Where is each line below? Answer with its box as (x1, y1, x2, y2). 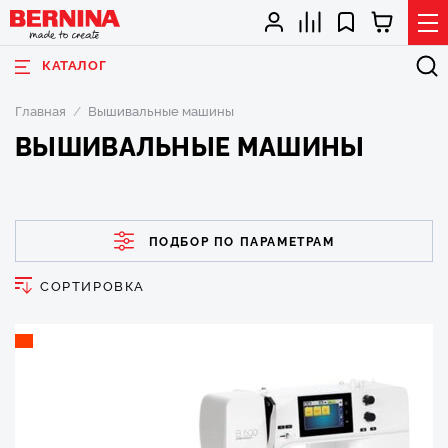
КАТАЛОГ (42, 55, 107, 73)
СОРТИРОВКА (40, 276, 145, 294)
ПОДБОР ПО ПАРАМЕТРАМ (148, 232, 335, 249)
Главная (15, 101, 66, 119)
